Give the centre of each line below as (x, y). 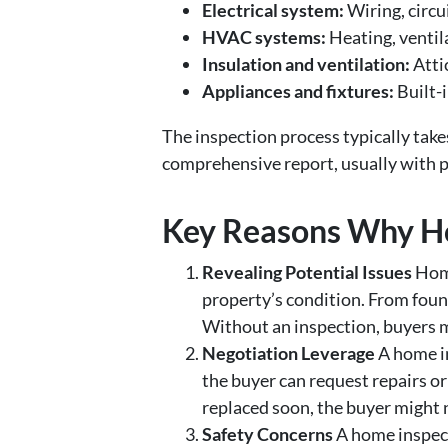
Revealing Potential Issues (307, 272)
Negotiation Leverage (288, 353)
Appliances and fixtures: (298, 91)
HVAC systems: (264, 37)
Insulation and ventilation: (306, 64)
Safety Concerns (267, 434)
